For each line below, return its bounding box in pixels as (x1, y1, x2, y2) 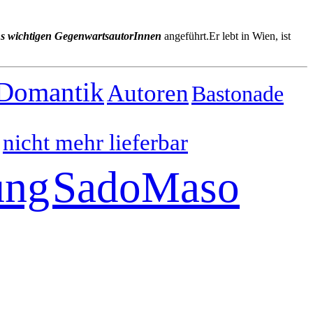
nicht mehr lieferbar (3, 129, 188, 156)
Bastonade (191, 81, 284, 107)
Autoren (107, 80, 189, 107)
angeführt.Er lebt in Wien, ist (161, 30, 291, 43)
